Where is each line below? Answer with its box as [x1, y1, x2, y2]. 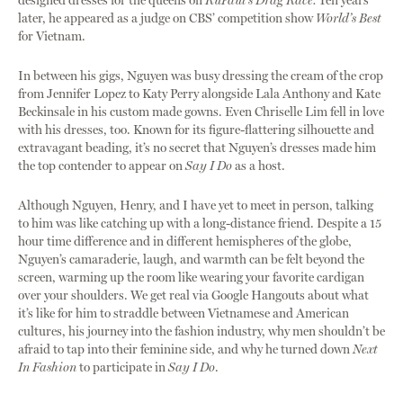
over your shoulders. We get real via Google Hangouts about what [18, 288, 369, 304]
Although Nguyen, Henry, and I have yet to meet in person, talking [18, 198, 373, 214]
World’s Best [313, 11, 381, 27]
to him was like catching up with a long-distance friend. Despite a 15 [18, 216, 381, 232]
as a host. [235, 158, 285, 175]
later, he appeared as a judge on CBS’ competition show [18, 11, 313, 27]
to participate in [76, 360, 168, 376]
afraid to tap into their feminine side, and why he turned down [18, 342, 353, 358]
